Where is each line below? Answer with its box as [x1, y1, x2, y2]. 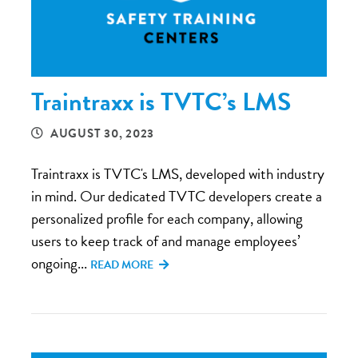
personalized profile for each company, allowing [31, 206, 303, 230]
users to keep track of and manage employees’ [31, 229, 300, 253]
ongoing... [31, 251, 90, 275]
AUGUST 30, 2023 [50, 124, 154, 142]
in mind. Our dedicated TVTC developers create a [31, 184, 322, 208]
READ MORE [90, 256, 156, 273]
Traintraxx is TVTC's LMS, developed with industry [31, 161, 324, 185]
